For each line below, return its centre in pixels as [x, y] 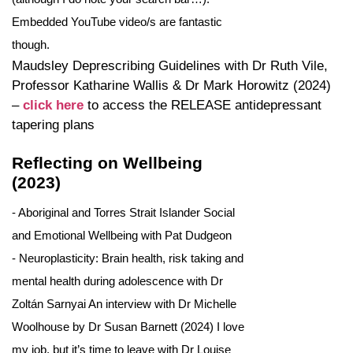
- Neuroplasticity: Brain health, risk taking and [128, 258]
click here [53, 106]
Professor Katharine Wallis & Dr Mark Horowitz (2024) [171, 86]
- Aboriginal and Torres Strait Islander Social [123, 212]
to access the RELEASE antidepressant [203, 106]
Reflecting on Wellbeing [107, 162]
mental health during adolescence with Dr [117, 281]
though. [31, 45]
